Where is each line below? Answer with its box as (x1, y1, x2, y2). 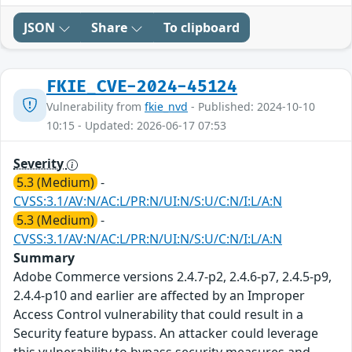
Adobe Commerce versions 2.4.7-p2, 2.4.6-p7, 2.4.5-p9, (13, 268, 332, 286)
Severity (13, 155, 67, 173)
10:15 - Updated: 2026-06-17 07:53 (46, 118, 226, 134)
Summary (13, 249, 75, 267)
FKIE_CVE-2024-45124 (46, 77, 238, 97)
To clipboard (163, 19, 240, 37)
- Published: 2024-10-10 (188, 99, 315, 115)
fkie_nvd (145, 99, 188, 115)
